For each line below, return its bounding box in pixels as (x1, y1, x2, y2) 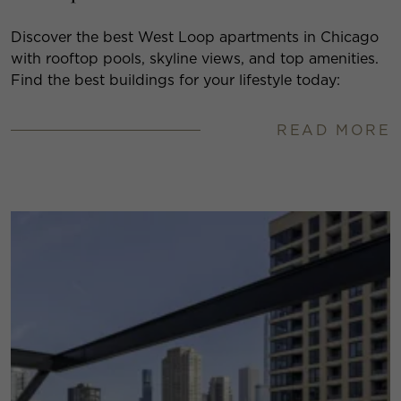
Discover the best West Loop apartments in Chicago (11, 28, 379, 46)
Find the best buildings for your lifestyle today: (11, 71, 340, 89)
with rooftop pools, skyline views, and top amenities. (11, 49, 379, 67)
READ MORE (277, 121, 390, 139)
